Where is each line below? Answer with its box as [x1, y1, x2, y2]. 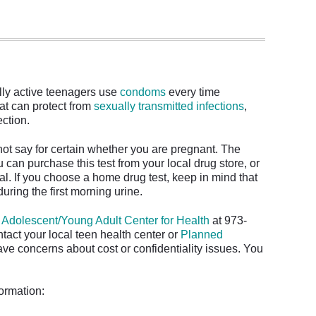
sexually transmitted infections [94, 99, 244, 112]
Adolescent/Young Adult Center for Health [1, 214, 209, 226]
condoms [120, 85, 166, 98]
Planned [181, 228, 223, 241]
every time [166, 85, 220, 98]
